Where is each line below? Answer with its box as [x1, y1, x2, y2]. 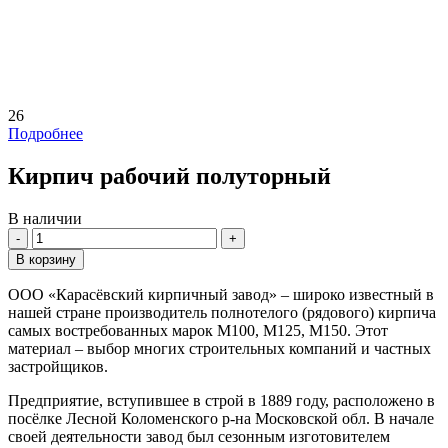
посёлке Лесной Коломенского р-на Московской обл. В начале [8, 409, 434, 427]
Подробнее [8, 124, 83, 142]
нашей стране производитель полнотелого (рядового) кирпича [8, 303, 436, 321]
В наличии [8, 209, 82, 227]
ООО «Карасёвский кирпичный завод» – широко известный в [8, 285, 434, 303]
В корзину [16, 251, 76, 267]
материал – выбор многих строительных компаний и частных [8, 339, 431, 357]
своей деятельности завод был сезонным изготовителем [8, 427, 390, 445]
